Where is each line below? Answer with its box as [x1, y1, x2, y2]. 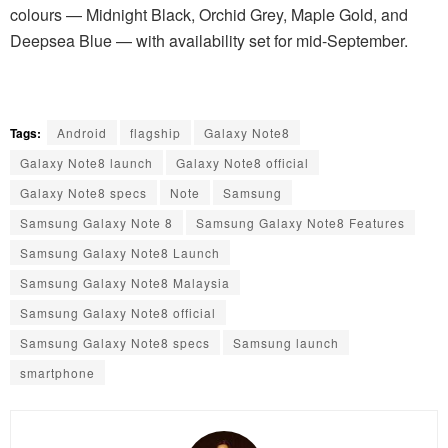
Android [57, 124, 107, 142]
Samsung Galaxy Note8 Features [196, 214, 405, 232]
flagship [130, 124, 181, 142]
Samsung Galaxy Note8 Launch [20, 244, 220, 262]
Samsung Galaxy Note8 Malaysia [20, 274, 230, 292]
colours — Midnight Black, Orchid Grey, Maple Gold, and [10, 3, 408, 27]
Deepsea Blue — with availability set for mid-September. [10, 29, 408, 53]
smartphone [20, 364, 95, 382]
